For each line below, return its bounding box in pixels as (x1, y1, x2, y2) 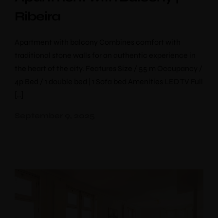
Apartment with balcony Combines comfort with (15, 37, 181, 47)
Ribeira (15, 9, 60, 24)
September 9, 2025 (15, 111, 95, 120)
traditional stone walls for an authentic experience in (15, 51, 196, 60)
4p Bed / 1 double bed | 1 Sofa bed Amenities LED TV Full (15, 77, 203, 86)
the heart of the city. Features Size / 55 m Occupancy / (15, 64, 202, 73)
